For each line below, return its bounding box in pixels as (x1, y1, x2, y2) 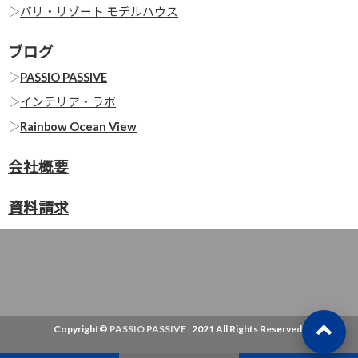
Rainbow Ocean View (20, 119, 137, 133)
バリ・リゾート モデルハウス (20, 4, 178, 18)
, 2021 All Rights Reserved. (186, 322, 304, 335)
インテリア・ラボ (20, 94, 116, 109)
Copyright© (54, 322, 109, 335)
